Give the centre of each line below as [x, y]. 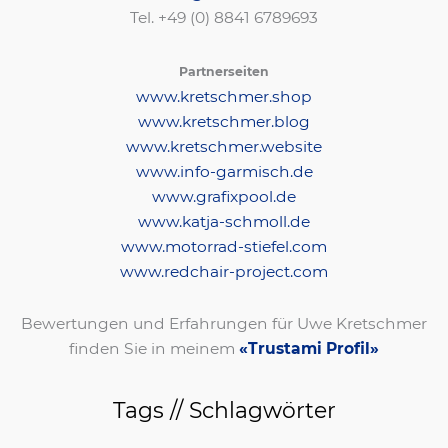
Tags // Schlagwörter [224, 409]
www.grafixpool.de [224, 196]
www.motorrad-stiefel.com [224, 246]
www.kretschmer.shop [224, 96]
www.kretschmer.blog [224, 121]
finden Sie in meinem [154, 348]
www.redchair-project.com [224, 271]
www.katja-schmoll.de [224, 221]
